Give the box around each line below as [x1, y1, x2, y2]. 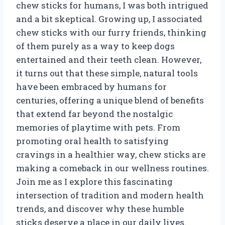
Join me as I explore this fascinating [16, 176, 173, 188]
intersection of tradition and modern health [16, 189, 204, 201]
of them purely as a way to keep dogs [16, 40, 175, 52]
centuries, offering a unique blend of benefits [16, 94, 204, 106]
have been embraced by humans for [16, 81, 167, 93]
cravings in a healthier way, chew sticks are [16, 149, 205, 161]
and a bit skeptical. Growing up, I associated [16, 13, 202, 25]
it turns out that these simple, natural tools [16, 67, 198, 79]
